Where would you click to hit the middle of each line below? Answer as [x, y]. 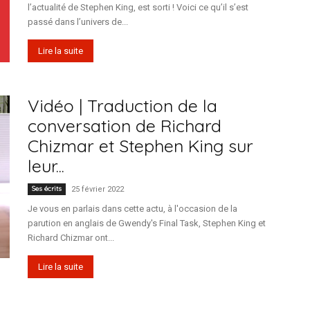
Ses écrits [47, 189]
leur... [46, 166]
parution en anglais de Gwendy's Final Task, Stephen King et [147, 223]
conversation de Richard [125, 126]
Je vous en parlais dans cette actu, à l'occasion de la [133, 209]
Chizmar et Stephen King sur [140, 146]
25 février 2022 [98, 189]
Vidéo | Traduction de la [122, 106]
